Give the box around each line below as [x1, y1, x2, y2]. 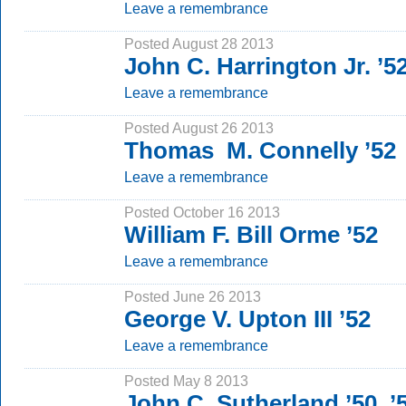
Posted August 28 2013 [124, 35, 274, 52]
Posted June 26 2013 [124, 288, 261, 304]
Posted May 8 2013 [124, 372, 248, 389]
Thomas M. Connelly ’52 [124, 137, 396, 164]
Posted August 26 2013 [124, 120, 274, 136]
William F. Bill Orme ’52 [124, 221, 378, 248]
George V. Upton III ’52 [124, 305, 371, 333]
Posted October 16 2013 [124, 204, 280, 220]
